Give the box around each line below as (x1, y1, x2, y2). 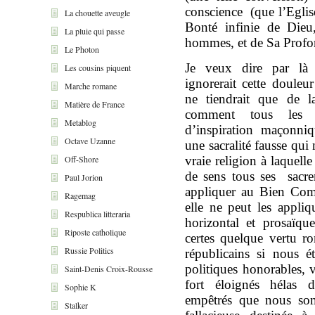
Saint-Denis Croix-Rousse (65, 262, 153, 274)
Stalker (65, 299, 88, 311)
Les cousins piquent (65, 61, 131, 73)
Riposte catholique (65, 226, 126, 238)
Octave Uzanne (65, 134, 115, 146)
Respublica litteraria (65, 207, 130, 219)
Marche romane (65, 79, 117, 91)
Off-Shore (65, 153, 98, 165)
